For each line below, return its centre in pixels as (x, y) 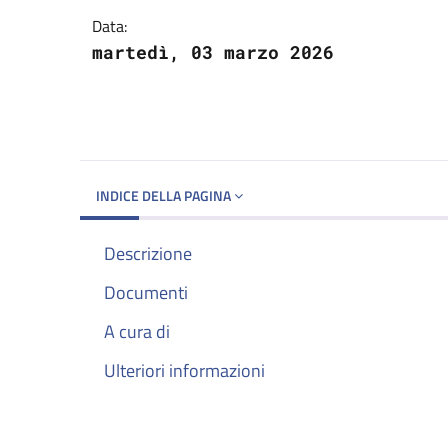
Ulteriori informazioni (184, 371)
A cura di (137, 331)
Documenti (146, 292)
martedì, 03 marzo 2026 (213, 51)
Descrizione (148, 253)
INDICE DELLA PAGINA (165, 195)
